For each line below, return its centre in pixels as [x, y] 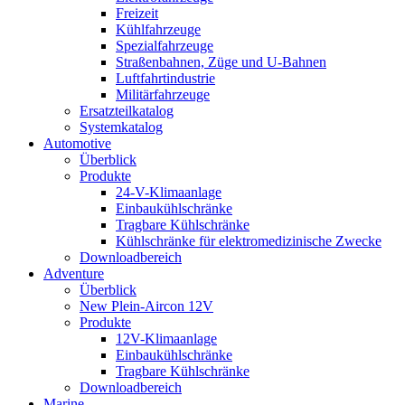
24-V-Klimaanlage [169, 192]
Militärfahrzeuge [163, 94]
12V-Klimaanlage [166, 338]
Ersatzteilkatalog [127, 110]
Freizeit [137, 13]
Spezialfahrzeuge [165, 45]
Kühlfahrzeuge [158, 29]
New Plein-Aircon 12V [146, 306]
